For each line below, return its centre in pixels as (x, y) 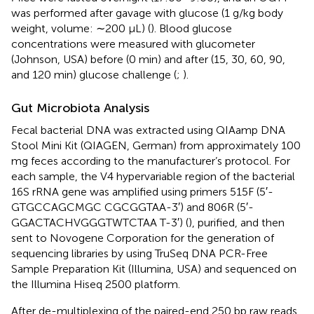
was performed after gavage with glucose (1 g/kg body (147, 13)
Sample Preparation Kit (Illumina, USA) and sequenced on (154, 268)
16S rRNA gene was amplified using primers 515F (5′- (142, 191)
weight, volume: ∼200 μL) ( (81, 28)
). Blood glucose (191, 28)
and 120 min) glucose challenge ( (94, 74)
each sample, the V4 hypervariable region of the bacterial (153, 176)
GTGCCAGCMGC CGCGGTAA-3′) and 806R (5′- (132, 207)
